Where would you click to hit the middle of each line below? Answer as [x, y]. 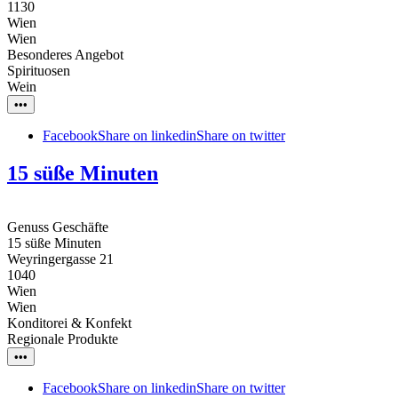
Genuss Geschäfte [58, 227]
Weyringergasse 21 [60, 259]
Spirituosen [39, 70]
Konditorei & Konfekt [69, 322]
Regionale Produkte [63, 338]
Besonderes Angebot [65, 54]
